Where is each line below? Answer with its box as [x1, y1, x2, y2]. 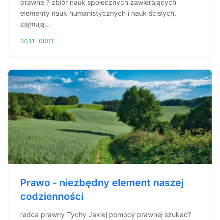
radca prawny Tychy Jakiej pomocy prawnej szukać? [20, 210, 191, 219]
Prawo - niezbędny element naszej [20, 177, 184, 189]
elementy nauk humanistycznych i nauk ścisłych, [20, 9, 176, 17]
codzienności [20, 191, 83, 202]
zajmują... [20, 20, 51, 28]
